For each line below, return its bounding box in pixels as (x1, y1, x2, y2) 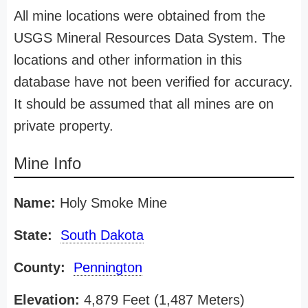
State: (14, 228, 52, 243)
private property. (14, 118, 113, 133)
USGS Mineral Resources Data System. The (14, 30, 285, 45)
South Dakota (60, 228, 144, 243)
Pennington (74, 260, 142, 275)
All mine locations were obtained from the (14, 8, 265, 23)
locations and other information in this (14, 52, 242, 67)
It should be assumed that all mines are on (14, 96, 274, 111)
